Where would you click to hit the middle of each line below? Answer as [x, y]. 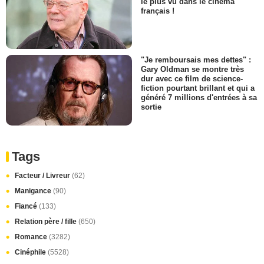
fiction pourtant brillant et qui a [198, 88]
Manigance [34, 191]
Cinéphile [31, 252]
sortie [151, 107]
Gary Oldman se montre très [192, 69]
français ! [158, 11]
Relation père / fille [47, 222]
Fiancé [27, 206]
